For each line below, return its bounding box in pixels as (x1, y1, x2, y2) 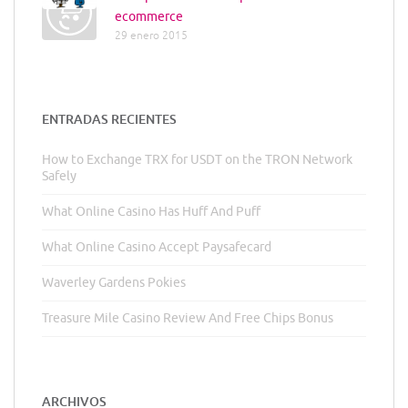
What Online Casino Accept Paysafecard (42, 240, 271, 255)
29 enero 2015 (115, 29, 188, 43)
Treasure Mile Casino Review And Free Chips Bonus (42, 311, 333, 326)
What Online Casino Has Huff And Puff (42, 204, 260, 219)
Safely (42, 168, 76, 184)
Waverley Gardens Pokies (42, 275, 186, 291)
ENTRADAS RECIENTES (42, 111, 177, 127)
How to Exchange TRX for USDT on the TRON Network (42, 152, 352, 168)
